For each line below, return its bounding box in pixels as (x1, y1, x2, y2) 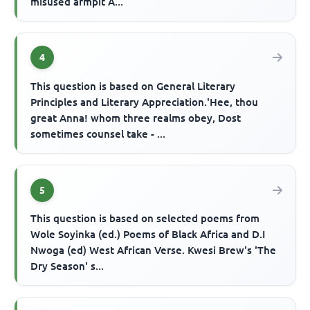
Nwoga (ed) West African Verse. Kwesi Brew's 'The (30, 244, 277, 257)
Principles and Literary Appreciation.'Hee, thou (30, 96, 259, 109)
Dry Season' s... (30, 260, 104, 273)
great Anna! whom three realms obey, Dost (30, 112, 241, 125)
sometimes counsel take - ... (30, 128, 166, 140)
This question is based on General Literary (30, 80, 236, 93)
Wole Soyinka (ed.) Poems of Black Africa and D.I (30, 228, 266, 241)
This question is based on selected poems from (30, 212, 260, 225)
